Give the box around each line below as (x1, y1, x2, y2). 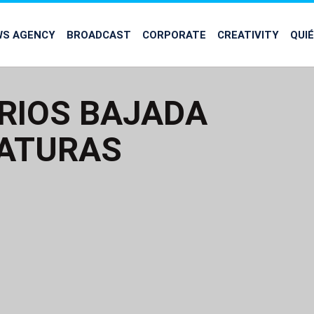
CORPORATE (142, 28, 206, 41)
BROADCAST (67, 28, 131, 41)
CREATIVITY (217, 28, 279, 41)
